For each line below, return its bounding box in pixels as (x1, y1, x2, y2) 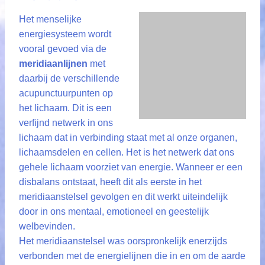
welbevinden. (19, 221, 75, 231)
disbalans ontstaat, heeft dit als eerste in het (19, 177, 202, 187)
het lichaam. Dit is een (19, 103, 112, 113)
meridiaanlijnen (19, 59, 88, 69)
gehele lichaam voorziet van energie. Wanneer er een (19, 162, 243, 172)
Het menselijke (19, 14, 82, 24)
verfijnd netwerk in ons (19, 118, 113, 128)
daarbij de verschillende (19, 73, 119, 83)
